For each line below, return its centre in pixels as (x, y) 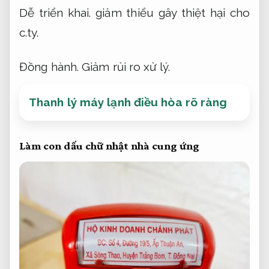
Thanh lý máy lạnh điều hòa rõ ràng (128, 102)
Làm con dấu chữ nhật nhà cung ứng (109, 146)
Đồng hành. (49, 67)
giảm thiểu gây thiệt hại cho (170, 12)
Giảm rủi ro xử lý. (126, 67)
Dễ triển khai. (55, 12)
